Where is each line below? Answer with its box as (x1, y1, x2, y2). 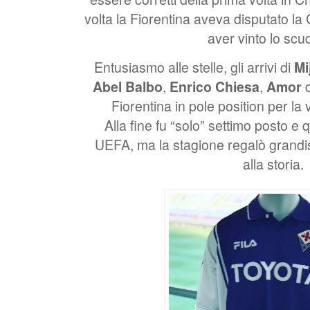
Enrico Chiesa (170, 76, 260, 96)
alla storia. (243, 154, 304, 174)
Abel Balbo (93, 76, 163, 96)
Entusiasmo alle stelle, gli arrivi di (94, 57, 294, 77)
